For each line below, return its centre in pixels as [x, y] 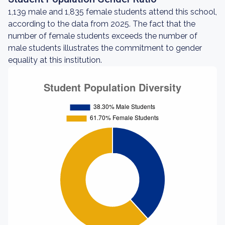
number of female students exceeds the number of [103, 36]
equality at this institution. [55, 60]
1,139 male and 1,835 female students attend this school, [113, 12]
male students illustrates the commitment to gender [105, 48]
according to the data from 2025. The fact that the [102, 24]
